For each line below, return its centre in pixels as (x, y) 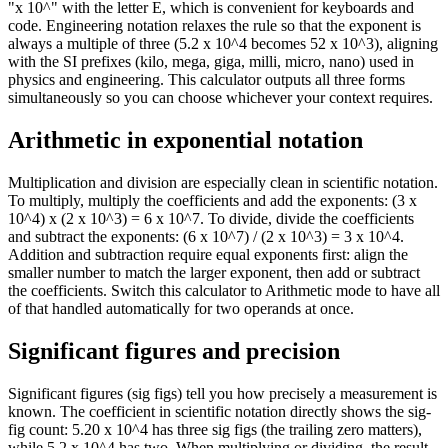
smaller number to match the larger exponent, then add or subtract (214, 273)
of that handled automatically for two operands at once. (181, 309)
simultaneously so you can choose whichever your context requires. (220, 98)
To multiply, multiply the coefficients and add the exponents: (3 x (212, 201)
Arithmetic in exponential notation (185, 140)
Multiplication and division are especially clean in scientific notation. (223, 183)
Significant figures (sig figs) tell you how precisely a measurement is (222, 394)
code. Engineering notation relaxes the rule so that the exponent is (214, 26)
